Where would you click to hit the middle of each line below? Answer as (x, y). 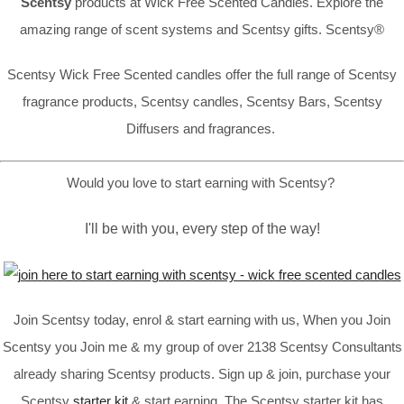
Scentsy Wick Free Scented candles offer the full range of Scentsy (202, 74)
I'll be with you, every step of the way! (202, 228)
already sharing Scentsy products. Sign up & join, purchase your (202, 373)
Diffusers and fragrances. (202, 129)
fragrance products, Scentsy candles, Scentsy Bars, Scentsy (202, 101)
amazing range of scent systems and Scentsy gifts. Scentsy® (202, 29)
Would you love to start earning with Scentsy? (202, 182)
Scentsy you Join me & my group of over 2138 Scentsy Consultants (202, 346)
